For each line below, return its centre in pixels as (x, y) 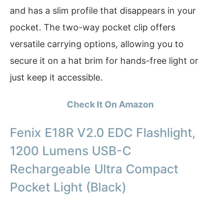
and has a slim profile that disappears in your (103, 10)
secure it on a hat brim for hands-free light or (104, 60)
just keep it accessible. (56, 77)
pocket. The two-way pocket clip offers (93, 27)
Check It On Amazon (110, 105)
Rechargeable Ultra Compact (94, 169)
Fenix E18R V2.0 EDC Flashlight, (103, 132)
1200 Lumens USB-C (70, 151)
